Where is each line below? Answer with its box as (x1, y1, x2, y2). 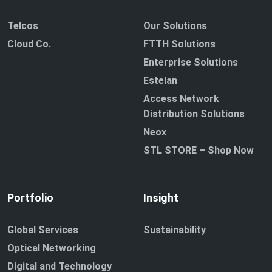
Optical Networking (7, 242, 96, 254)
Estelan (143, 75, 177, 87)
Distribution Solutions (143, 108, 245, 120)
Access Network (143, 93, 219, 105)
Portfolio (7, 191, 53, 205)
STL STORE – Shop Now (143, 144, 254, 157)
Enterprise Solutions (143, 56, 238, 69)
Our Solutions (143, 20, 207, 32)
